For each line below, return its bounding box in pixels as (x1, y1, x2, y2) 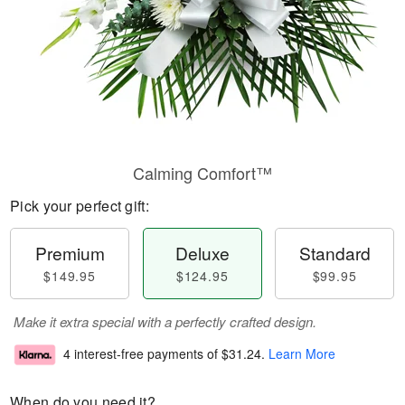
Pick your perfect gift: (10, 195, 149, 216)
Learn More (268, 344, 335, 363)
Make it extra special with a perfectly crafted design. (14, 312, 316, 331)
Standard (298, 240, 371, 265)
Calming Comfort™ (133, 161, 272, 184)
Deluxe (174, 240, 230, 265)
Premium (34, 240, 105, 265)
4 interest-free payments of (63, 344, 221, 363)
